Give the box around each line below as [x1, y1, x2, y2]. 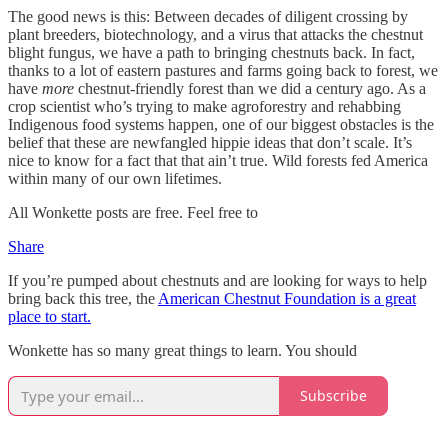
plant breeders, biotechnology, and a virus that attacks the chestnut [8, 25, 423, 43]
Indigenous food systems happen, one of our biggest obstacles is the [8, 115, 434, 133]
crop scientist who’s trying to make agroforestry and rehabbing [8, 97, 401, 115]
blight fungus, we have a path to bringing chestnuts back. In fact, [8, 43, 415, 61]
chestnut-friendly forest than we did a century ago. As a [74, 79, 426, 97]
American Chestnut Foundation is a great [158, 289, 416, 307]
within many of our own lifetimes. [8, 169, 222, 187]
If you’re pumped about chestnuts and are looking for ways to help [8, 271, 427, 289]
